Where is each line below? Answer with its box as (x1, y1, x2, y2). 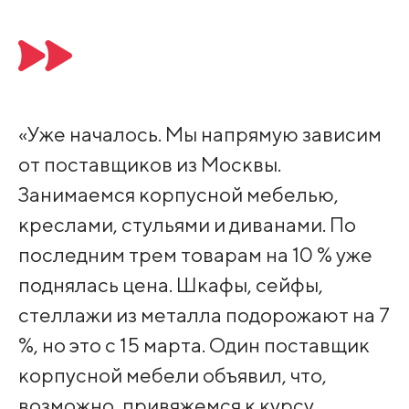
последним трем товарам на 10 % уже (17, 242, 372, 267)
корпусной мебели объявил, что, (17, 362, 327, 388)
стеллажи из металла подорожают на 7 (17, 302, 390, 328)
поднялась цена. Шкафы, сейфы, (17, 272, 323, 298)
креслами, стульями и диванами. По (17, 212, 356, 237)
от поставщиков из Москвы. (17, 152, 281, 177)
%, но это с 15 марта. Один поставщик (17, 332, 370, 358)
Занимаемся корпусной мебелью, (17, 182, 339, 207)
